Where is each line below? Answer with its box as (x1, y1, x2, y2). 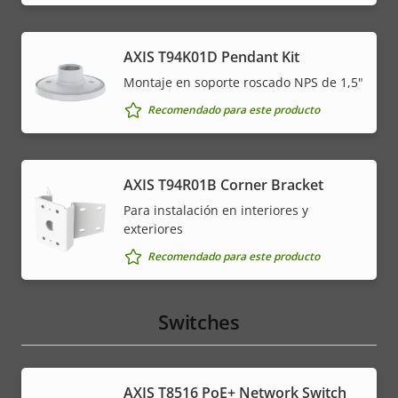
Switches (158, 307, 240, 335)
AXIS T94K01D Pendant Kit (123, 46, 299, 67)
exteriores (123, 219, 183, 237)
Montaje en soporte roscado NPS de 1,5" (123, 73, 363, 91)
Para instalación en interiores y (123, 201, 308, 219)
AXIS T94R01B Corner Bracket (123, 174, 323, 195)
